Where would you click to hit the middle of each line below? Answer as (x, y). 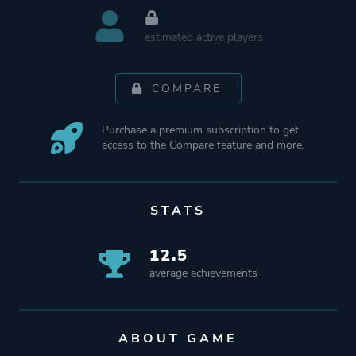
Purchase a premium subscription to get (201, 130)
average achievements (203, 273)
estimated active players (203, 37)
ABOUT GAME (178, 338)
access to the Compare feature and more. (203, 145)
